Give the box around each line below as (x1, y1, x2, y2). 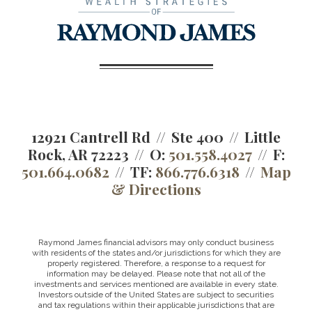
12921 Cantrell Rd (31, 127, 150, 146)
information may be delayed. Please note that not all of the (47, 269, 265, 279)
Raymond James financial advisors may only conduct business (38, 237, 274, 247)
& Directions (111, 179, 201, 198)
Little (244, 127, 281, 146)
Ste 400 (171, 127, 224, 146)
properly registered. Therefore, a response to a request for (47, 258, 265, 268)
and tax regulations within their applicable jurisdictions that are (38, 300, 274, 310)
